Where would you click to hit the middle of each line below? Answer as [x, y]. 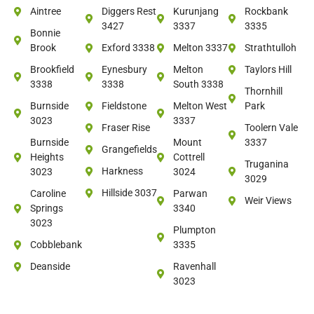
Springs [46, 209]
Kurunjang [196, 12]
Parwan [190, 194]
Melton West [200, 106]
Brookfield [52, 70]
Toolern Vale [271, 128]
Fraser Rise [125, 128]
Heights [47, 157]
